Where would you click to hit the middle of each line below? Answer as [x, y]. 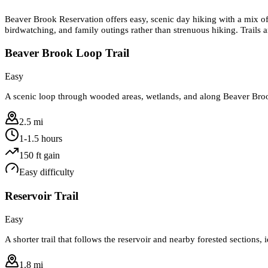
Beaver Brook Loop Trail [67, 53]
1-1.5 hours [41, 139]
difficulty [56, 172]
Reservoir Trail [42, 196]
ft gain [47, 156]
